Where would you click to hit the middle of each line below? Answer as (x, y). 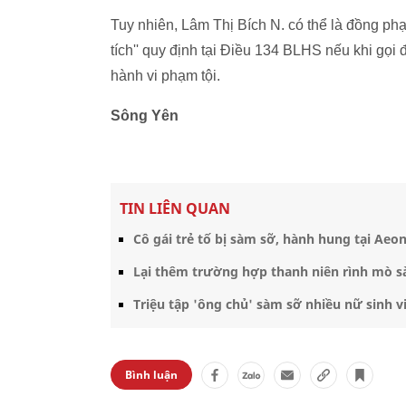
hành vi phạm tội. (165, 76)
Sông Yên (145, 116)
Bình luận (151, 375)
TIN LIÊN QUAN (175, 208)
